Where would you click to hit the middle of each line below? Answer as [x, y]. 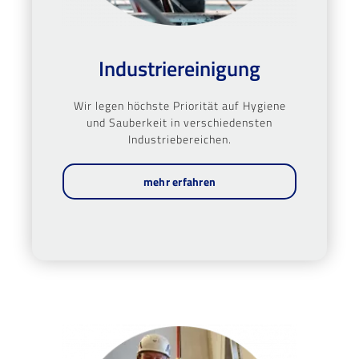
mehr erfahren [179, 181]
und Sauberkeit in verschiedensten [179, 122]
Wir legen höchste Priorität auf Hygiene [179, 105]
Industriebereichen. [179, 139]
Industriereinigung [179, 68]
